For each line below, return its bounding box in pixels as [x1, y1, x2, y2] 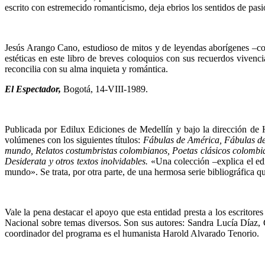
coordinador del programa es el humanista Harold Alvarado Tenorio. [5, 228, 259, 238]
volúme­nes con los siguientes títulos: [5, 134, 143, 145]
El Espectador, [5, 83, 63, 94]
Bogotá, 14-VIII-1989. [63, 83, 148, 94]
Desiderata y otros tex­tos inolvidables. [5, 156, 148, 166]
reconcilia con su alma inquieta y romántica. [5, 63, 168, 74]
